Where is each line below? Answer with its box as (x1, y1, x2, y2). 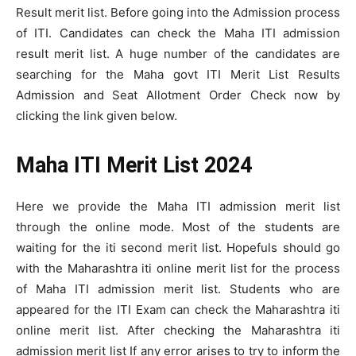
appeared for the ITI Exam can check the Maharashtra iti (16, 302, 340, 317)
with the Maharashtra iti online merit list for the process (16, 261, 340, 276)
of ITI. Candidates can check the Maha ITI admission (16, 25, 340, 41)
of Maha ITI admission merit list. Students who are (16, 281, 340, 296)
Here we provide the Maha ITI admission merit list (16, 199, 340, 214)
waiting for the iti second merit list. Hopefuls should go (16, 240, 340, 255)
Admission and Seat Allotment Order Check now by (16, 87, 340, 103)
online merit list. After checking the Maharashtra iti (16, 323, 340, 338)
